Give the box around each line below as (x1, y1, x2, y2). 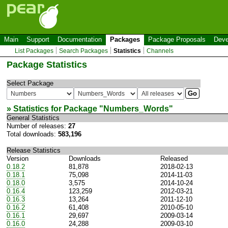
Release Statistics (7, 146, 61, 154)
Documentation (58, 36, 102, 43)
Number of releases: (7, 122, 68, 130)
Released (160, 154, 188, 162)
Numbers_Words (103, 104, 169, 113)
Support (26, 36, 49, 43)
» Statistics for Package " (7, 104, 103, 113)
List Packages (15, 47, 54, 54)
